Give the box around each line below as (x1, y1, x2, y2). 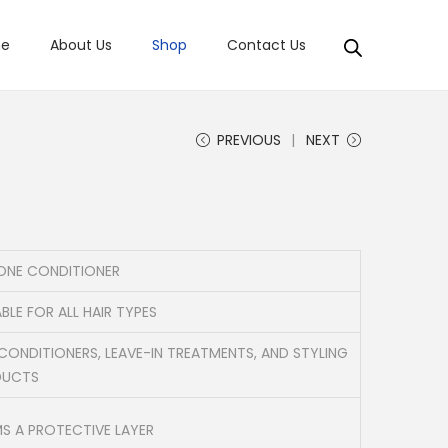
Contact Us (227, 35, 306, 55)
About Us (50, 35, 112, 55)
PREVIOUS (217, 130, 281, 150)
